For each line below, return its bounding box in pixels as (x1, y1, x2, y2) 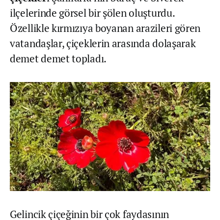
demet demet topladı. (10, 51, 107, 65)
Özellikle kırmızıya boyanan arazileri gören (10, 21, 201, 35)
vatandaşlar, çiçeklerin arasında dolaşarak (10, 36, 196, 50)
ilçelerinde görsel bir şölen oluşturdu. (10, 5, 175, 20)
